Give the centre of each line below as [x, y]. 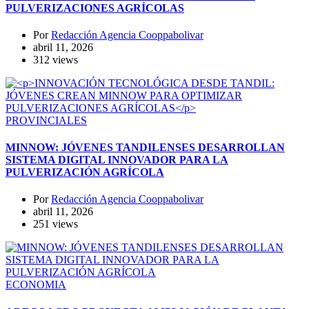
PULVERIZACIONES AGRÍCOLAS [95, 8]
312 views [56, 59]
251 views [56, 224]
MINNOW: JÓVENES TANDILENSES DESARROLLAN [145, 148]
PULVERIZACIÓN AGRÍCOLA [85, 172]
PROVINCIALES [46, 120]
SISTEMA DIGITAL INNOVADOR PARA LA [117, 160]
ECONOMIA [36, 285]
